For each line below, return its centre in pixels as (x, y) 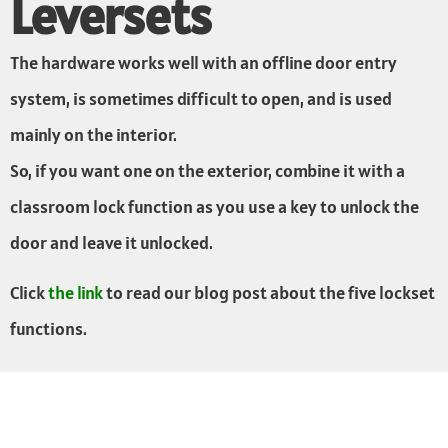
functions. (48, 329)
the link (75, 293)
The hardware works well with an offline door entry (203, 62)
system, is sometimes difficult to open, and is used (201, 98)
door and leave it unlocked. (111, 242)
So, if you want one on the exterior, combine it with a (207, 170)
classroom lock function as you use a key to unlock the (214, 206)
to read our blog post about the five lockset (269, 293)
